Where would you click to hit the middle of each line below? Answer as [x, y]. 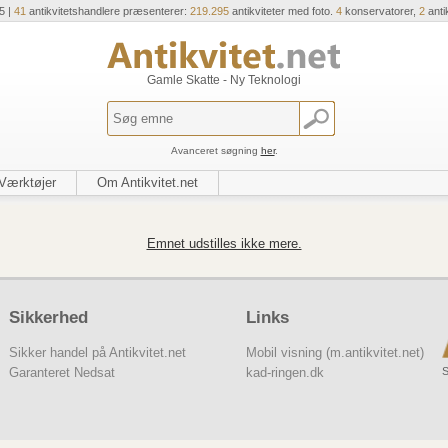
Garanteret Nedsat [61, 372]
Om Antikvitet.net [147, 182]
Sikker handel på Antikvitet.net [97, 352]
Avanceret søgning [215, 150]
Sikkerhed [48, 317]
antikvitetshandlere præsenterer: [107, 11]
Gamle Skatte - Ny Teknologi [224, 80]
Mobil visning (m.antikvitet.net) [334, 352]
